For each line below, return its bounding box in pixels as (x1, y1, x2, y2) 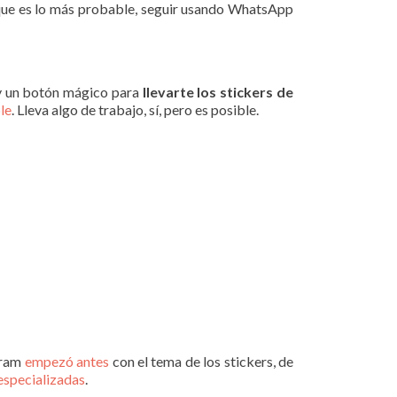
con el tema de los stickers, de (109, 353, 294, 370)
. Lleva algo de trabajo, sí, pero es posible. (12, 101, 259, 118)
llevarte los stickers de (142, 83, 294, 100)
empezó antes (24, 353, 110, 370)
